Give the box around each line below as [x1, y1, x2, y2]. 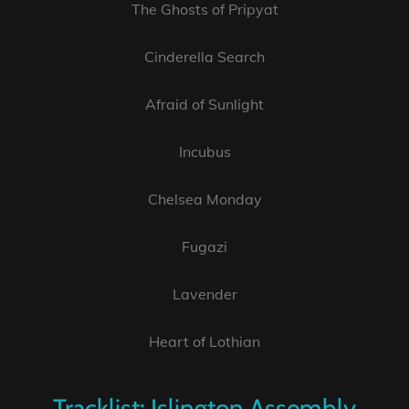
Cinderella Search [144, 47, 265, 67]
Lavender [172, 285, 237, 304]
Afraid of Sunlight [145, 95, 264, 114]
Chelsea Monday [147, 190, 262, 209]
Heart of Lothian [149, 332, 260, 351]
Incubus [178, 142, 231, 162]
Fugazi [182, 237, 227, 257]
